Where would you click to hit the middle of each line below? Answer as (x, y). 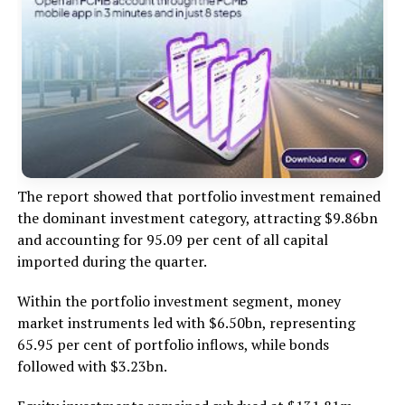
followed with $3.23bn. (92, 367)
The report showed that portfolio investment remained (198, 197)
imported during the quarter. (112, 262)
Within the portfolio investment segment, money (179, 301)
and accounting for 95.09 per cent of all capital (172, 240)
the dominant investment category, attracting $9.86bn (197, 218)
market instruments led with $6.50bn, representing (186, 323)
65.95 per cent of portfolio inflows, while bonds (173, 345)
